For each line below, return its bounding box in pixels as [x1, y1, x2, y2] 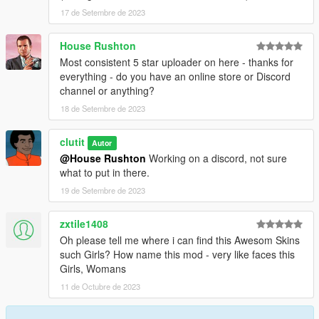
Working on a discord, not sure [146, 151, 287, 166]
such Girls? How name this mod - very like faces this [60, 247, 295, 262]
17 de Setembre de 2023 [61, 6, 145, 19]
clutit [60, 135, 85, 150]
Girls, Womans [60, 261, 126, 276]
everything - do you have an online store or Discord [60, 69, 291, 84]
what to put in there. [60, 165, 150, 180]
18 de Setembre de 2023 [61, 103, 145, 115]
